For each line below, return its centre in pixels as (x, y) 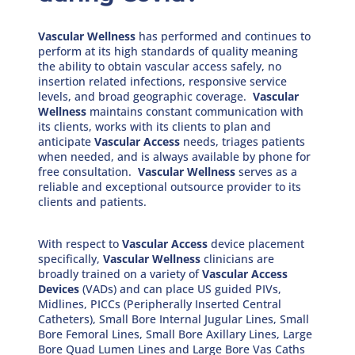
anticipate (67, 141)
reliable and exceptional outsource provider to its (170, 186)
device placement (256, 243)
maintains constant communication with (195, 111)
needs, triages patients (243, 141)
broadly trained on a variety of (120, 273)
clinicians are (238, 258)
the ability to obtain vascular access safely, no (160, 66)
